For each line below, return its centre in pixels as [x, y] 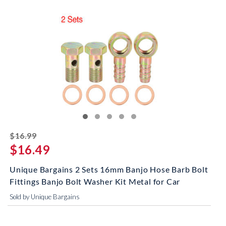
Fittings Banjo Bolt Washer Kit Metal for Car [95, 181]
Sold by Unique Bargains [45, 197]
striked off [58, 134]
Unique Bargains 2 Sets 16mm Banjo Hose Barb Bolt [109, 169]
